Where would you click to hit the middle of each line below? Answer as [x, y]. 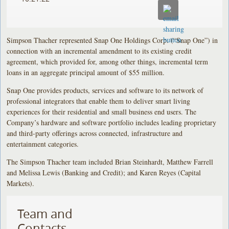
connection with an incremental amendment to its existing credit [99, 51]
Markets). [21, 183]
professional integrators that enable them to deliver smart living [99, 101]
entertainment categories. [43, 144]
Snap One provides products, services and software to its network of [105, 90]
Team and [45, 213]
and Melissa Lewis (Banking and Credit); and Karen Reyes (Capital [104, 172]
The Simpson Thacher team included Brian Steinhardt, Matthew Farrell [110, 162]
